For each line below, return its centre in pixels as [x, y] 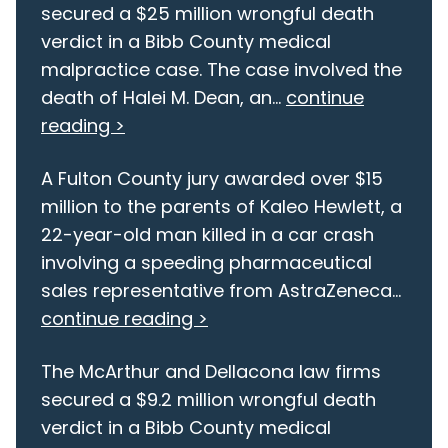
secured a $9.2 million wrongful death [208, 400]
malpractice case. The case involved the [221, 70]
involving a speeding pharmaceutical [206, 263]
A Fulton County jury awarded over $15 [212, 179]
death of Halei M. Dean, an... [163, 98]
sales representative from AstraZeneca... [221, 291]
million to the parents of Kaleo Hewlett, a [221, 207]
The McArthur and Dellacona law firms [211, 372]
